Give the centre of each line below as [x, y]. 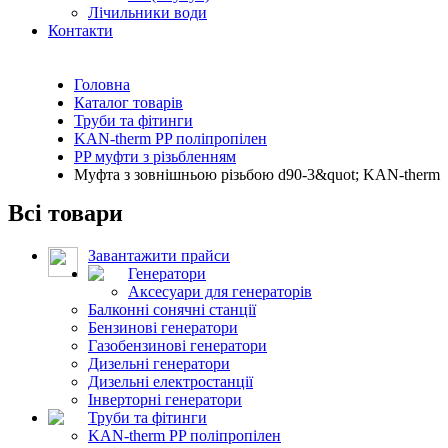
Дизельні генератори [159, 363]
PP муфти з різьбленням [155, 156]
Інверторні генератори [165, 399]
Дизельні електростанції [170, 381]
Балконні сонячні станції [172, 309]
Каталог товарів [128, 102]
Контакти [80, 30]
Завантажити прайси [159, 255]
